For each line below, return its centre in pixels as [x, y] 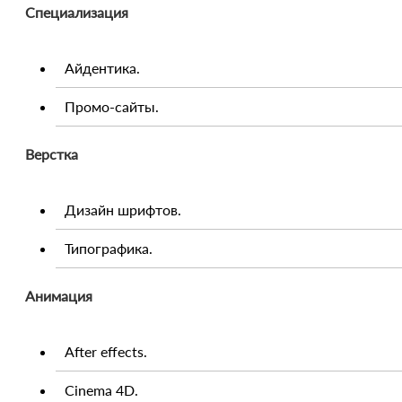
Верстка [52, 153]
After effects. [106, 351]
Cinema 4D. [101, 389]
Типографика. [109, 248]
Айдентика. [102, 67]
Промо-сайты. [112, 106]
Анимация [59, 295]
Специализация [77, 12]
